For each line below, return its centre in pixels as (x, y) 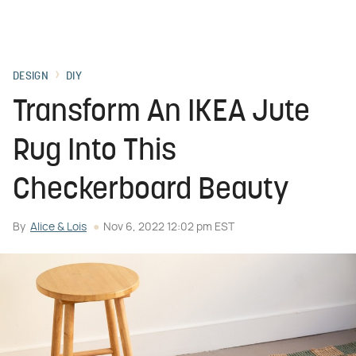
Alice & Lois (58, 227)
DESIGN (31, 77)
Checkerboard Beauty (151, 191)
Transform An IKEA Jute (161, 113)
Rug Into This (95, 152)
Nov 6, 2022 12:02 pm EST (169, 227)
